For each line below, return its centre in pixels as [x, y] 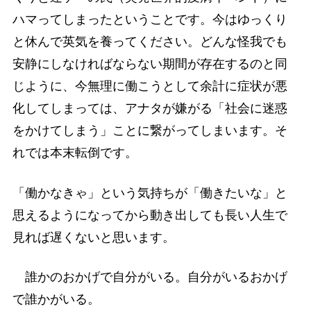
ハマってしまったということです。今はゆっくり [150, 20]
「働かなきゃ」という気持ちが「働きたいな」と [150, 193]
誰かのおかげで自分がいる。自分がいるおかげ [150, 277]
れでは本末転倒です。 [75, 153]
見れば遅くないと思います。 [93, 237]
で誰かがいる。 [56, 299]
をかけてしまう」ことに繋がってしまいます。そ [150, 131]
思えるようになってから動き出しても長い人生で [150, 215]
